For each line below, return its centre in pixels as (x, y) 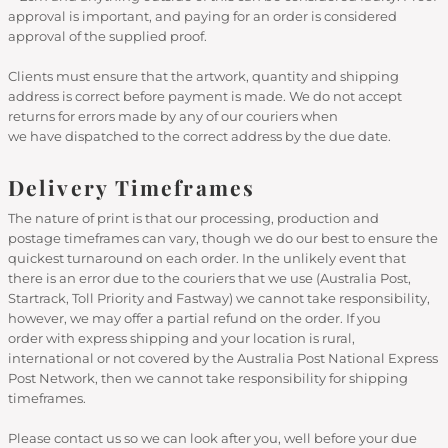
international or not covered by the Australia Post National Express (223, 358)
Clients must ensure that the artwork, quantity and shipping (203, 76)
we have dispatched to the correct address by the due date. (199, 136)
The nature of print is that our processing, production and (193, 218)
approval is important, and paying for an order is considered (202, 16)
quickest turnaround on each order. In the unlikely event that (207, 258)
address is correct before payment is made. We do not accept (205, 96)
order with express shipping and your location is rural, (181, 338)
